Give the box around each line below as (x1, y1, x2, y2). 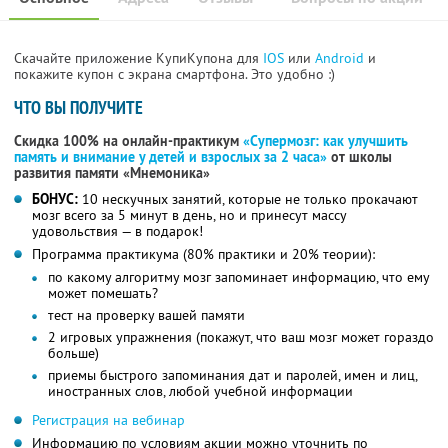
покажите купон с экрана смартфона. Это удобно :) (14, 65, 335, 84)
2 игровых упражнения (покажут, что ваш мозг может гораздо (48, 328, 434, 347)
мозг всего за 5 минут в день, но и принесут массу (32, 206, 347, 225)
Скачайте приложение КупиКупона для (14, 49, 263, 68)
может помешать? (48, 284, 158, 303)
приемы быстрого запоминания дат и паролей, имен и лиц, (48, 366, 418, 385)
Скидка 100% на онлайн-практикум (14, 132, 243, 151)
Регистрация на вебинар (32, 411, 185, 430)
